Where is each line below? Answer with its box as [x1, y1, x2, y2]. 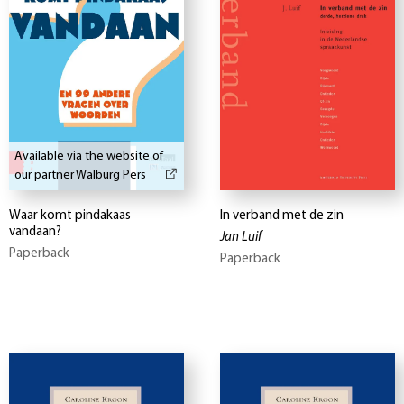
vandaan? [9, 225, 61, 240]
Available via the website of [14, 150, 163, 164]
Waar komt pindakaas [9, 209, 131, 224]
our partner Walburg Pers [14, 169, 146, 183]
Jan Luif [220, 231, 262, 245]
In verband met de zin [220, 209, 344, 224]
